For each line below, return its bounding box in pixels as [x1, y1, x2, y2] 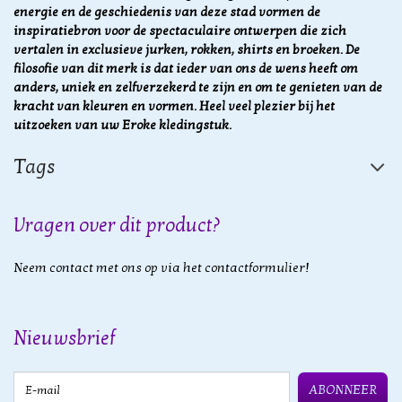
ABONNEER [309, 382, 377, 398]
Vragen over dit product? [13, 214, 220, 238]
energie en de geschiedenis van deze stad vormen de [13, 4, 320, 21]
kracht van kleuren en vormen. [13, 99, 199, 115]
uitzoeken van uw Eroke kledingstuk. [13, 118, 232, 134]
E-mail [13, 372, 54, 389]
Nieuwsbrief [13, 327, 116, 351]
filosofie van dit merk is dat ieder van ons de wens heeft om [13, 61, 358, 77]
